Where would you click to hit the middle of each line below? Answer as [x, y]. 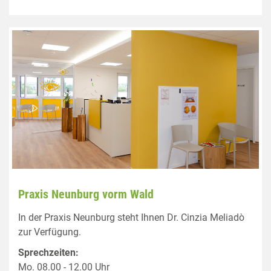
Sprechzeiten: [48, 253]
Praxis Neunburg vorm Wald [86, 194]
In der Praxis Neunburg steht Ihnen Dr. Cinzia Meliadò [131, 217]
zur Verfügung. [50, 232]
